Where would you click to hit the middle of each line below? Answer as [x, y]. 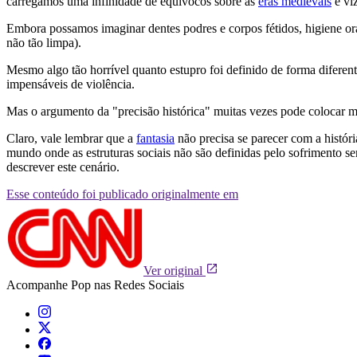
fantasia [155, 138]
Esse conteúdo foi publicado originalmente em [122, 194]
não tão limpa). [44, 42]
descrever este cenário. [63, 167]
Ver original [175, 270]
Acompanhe [39, 284]
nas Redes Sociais [137, 284]
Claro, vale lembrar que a [71, 138]
